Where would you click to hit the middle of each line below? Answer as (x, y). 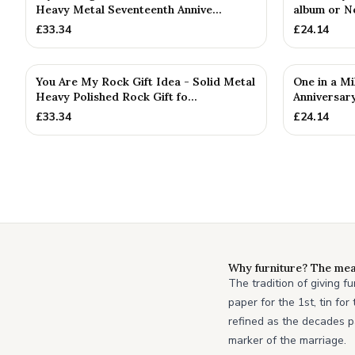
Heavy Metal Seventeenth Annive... (129, 10)
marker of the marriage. (287, 340)
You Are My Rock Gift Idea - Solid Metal (145, 82)
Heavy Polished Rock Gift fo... (116, 97)
